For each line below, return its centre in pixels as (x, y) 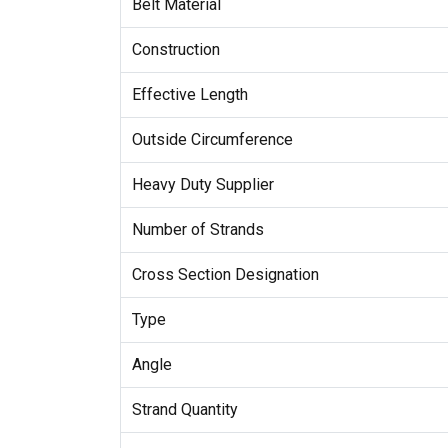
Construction (175, 49)
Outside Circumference (212, 139)
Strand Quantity (184, 409)
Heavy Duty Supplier (202, 184)
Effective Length (189, 94)
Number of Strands (197, 229)
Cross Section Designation (225, 274)
